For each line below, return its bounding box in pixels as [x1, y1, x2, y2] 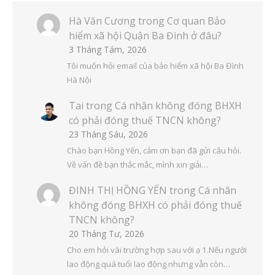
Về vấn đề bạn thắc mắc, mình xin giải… [66, 158, 208, 170]
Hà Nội [66, 74, 91, 85]
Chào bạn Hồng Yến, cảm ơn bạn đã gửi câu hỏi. [66, 144, 241, 156]
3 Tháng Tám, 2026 [69, 43, 147, 55]
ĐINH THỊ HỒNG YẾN [69, 184, 167, 198]
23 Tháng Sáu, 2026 [69, 128, 148, 140]
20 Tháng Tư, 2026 [69, 228, 144, 240]
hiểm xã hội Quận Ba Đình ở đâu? [69, 28, 222, 42]
